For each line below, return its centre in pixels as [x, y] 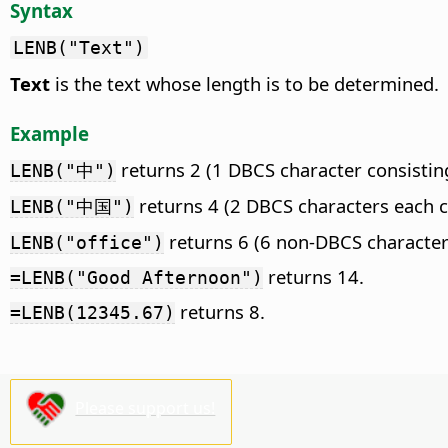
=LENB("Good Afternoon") [136, 277]
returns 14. [313, 276]
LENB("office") [87, 242]
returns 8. [220, 311]
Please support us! [145, 407]
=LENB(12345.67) [92, 312]
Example [49, 133]
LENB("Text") [79, 47]
